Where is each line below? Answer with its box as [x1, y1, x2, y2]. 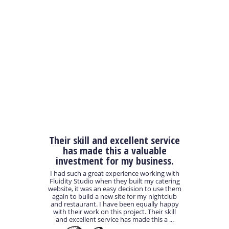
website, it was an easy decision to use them [48, 184, 181, 194]
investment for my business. [55, 153, 174, 168]
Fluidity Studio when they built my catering [49, 176, 180, 186]
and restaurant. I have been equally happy [50, 199, 179, 209]
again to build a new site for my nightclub [52, 192, 177, 201]
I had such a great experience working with [50, 169, 179, 178]
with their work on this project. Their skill [53, 207, 176, 217]
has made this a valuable [62, 143, 167, 157]
